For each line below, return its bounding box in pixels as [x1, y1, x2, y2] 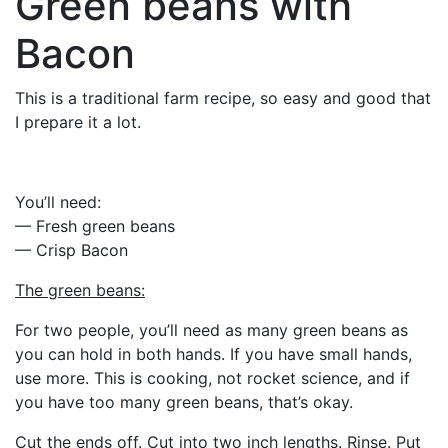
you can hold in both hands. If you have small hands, [15, 343, 412, 364]
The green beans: [15, 279, 145, 300]
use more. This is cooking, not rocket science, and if [15, 367, 410, 388]
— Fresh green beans [15, 215, 175, 236]
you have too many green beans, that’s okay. [15, 391, 353, 412]
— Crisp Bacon [15, 239, 128, 260]
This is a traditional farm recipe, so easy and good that [15, 87, 431, 108]
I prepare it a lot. [15, 111, 141, 132]
